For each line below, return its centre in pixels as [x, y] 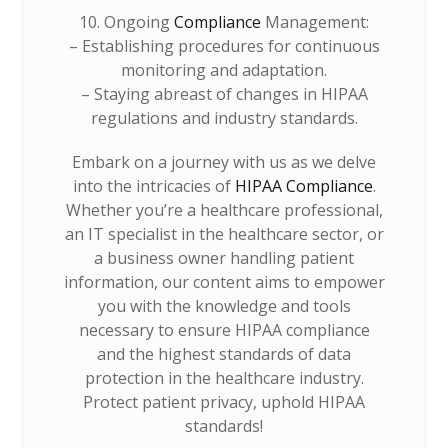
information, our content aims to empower [224, 282]
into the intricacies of [153, 186]
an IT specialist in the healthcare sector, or [224, 234]
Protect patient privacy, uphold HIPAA [224, 402]
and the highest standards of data [224, 354]
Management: [315, 22]
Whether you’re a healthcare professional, [224, 210]
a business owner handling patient [224, 258]
